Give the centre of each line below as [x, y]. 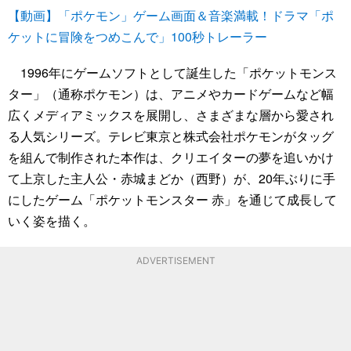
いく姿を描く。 [52, 221]
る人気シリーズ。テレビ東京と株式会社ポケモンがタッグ [171, 136]
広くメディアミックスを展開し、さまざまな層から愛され [171, 115]
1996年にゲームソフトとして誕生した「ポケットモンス [172, 73]
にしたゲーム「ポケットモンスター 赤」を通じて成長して [172, 200]
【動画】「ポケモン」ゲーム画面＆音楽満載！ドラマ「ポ [171, 16]
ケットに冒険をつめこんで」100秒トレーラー [138, 37]
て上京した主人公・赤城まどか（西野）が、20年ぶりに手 [172, 179]
